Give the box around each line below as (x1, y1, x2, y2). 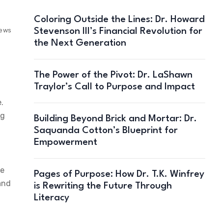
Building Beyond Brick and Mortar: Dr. (33, 113, 197, 124)
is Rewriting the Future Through (33, 181, 172, 191)
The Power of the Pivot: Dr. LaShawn (33, 70, 192, 80)
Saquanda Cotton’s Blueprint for (33, 125, 178, 136)
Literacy (33, 192, 69, 203)
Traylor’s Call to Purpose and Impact (33, 82, 195, 92)
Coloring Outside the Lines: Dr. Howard (33, 14, 205, 25)
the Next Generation (33, 38, 126, 48)
